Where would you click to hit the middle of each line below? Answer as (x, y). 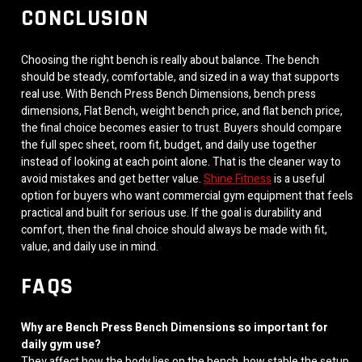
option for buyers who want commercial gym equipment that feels (187, 196)
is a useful (298, 179)
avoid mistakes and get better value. (112, 179)
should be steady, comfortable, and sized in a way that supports (180, 77)
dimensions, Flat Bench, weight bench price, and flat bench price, (182, 111)
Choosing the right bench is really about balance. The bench (170, 60)
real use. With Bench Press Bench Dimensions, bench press (168, 94)
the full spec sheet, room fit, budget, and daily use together (169, 145)
